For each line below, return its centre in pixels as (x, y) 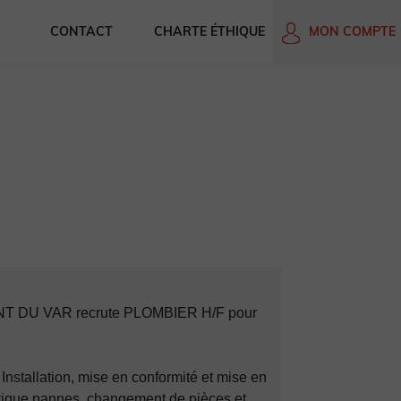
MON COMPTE (353, 32)
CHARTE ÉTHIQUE (209, 31)
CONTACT (81, 31)
